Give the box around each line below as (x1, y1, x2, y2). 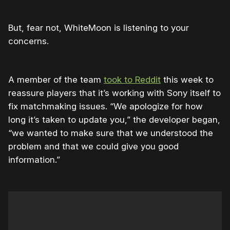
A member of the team (8, 74, 104, 85)
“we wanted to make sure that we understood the (8, 127, 213, 138)
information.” (8, 154, 60, 165)
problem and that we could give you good (8, 141, 179, 151)
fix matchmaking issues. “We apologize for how (8, 101, 203, 111)
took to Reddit (104, 74, 161, 85)
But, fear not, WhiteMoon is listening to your (8, 22, 189, 33)
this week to (161, 74, 214, 85)
